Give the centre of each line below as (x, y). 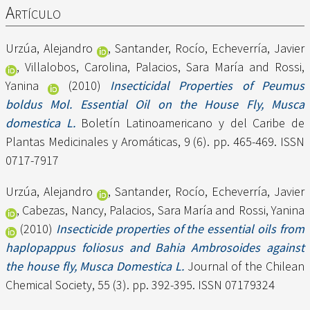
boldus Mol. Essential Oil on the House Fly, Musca (155, 104)
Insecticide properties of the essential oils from (180, 229)
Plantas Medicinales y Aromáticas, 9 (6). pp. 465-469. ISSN (155, 142)
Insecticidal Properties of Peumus (208, 86)
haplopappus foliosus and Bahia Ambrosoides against (155, 248)
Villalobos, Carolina (76, 67)
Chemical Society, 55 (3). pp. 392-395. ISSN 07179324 (140, 285)
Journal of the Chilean (244, 266)
